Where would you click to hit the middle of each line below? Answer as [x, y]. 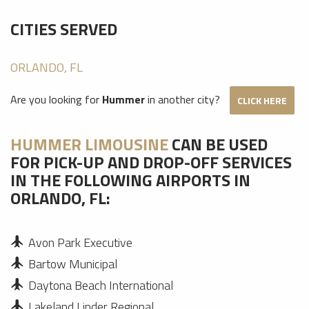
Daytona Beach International [101, 285]
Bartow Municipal [73, 264]
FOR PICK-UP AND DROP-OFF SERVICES [151, 162]
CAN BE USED [218, 144]
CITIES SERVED [64, 29]
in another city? [184, 99]
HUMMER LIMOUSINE [89, 144]
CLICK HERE [262, 100]
